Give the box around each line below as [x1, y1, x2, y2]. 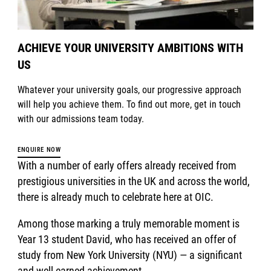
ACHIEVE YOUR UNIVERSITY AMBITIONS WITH [18, 40, 244, 55]
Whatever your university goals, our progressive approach [18, 83, 242, 96]
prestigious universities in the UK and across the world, [18, 174, 250, 188]
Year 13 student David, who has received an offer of [18, 232, 237, 246]
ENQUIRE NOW [18, 145, 61, 154]
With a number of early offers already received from [18, 158, 237, 172]
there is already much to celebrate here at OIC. [18, 190, 214, 203]
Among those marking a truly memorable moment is [18, 217, 240, 230]
